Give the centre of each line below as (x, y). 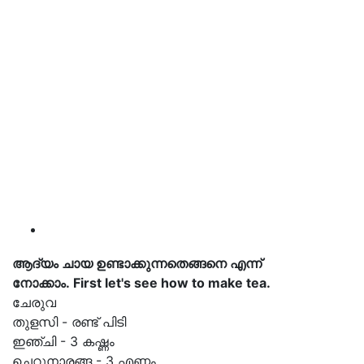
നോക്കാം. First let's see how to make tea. (141, 283)
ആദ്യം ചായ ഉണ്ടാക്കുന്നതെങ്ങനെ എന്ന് (137, 263)
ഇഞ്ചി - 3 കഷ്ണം (63, 341)
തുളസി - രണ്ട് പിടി (69, 322)
